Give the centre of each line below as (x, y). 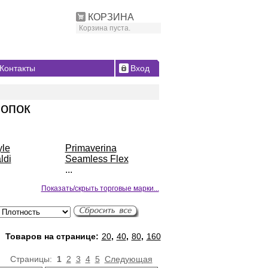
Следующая (128, 259)
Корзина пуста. (104, 28)
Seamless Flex (97, 159)
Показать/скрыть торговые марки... (100, 188)
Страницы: (33, 259)
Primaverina (91, 148)
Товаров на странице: (53, 237)
